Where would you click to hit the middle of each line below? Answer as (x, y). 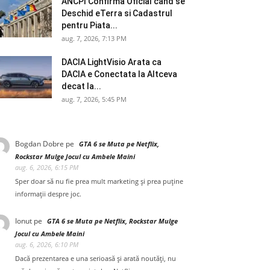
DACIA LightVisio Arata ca (111, 62)
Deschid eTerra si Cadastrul (117, 13)
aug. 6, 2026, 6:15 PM (47, 167)
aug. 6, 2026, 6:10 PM (47, 244)
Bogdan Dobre (39, 144)
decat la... (81, 86)
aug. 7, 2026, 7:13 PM (94, 38)
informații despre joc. (48, 194)
